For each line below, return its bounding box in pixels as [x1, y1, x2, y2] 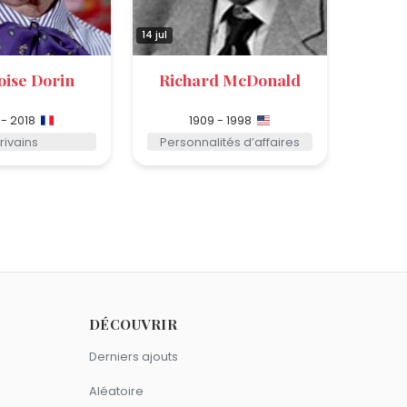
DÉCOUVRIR [88, 315, 178, 334]
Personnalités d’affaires [159, 134, 300, 150]
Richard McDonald [158, 68, 301, 90]
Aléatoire [88, 383, 144, 400]
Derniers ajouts [88, 349, 178, 365]
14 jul [141, 27, 167, 43]
